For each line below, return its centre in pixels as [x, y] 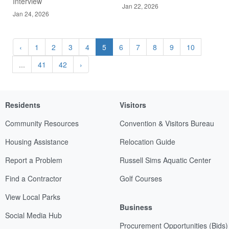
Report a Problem [34, 160]
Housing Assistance [37, 141]
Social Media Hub [33, 215]
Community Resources [42, 123]
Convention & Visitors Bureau [167, 123]
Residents [23, 105]
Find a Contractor [33, 178]
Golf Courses [141, 178]
